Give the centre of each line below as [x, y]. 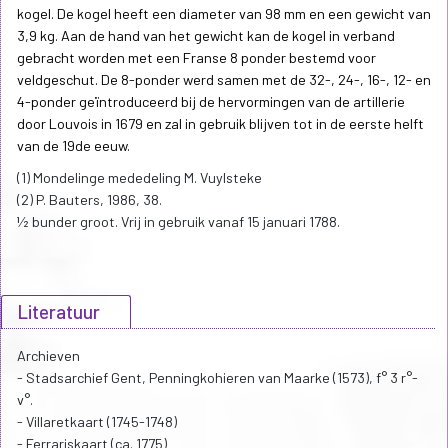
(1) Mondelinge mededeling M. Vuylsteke [139, 178]
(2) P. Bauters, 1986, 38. [89, 200]
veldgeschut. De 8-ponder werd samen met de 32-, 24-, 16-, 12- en [224, 80]
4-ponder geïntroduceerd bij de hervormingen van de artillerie [211, 102]
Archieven [48, 356]
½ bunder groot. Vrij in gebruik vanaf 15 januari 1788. [178, 222]
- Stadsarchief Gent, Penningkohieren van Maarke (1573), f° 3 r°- [217, 378]
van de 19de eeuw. [73, 146]
